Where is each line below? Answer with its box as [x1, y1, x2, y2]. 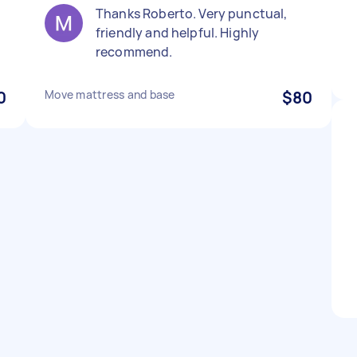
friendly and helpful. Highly [96, 24, 260, 41]
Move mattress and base [45, 87, 175, 102]
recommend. [96, 43, 173, 61]
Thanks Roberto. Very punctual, [96, 5, 288, 22]
